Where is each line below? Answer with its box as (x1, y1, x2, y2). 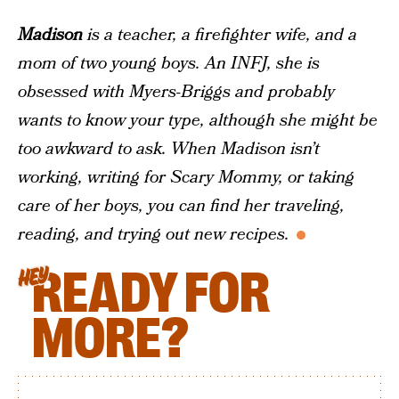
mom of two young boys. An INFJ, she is (18, 52, 320, 76)
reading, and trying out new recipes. (18, 223, 289, 247)
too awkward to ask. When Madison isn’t (18, 137, 320, 161)
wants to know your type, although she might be (18, 109, 378, 133)
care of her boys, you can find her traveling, (18, 194, 345, 218)
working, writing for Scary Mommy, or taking (18, 166, 354, 190)
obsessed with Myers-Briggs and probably (18, 80, 335, 104)
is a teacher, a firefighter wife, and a (83, 23, 357, 47)
